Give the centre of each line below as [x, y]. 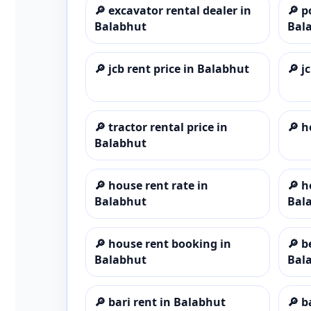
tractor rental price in [168, 127]
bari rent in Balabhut [167, 302]
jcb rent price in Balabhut [179, 68]
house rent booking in [170, 243]
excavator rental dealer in [180, 10]
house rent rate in [158, 185]
